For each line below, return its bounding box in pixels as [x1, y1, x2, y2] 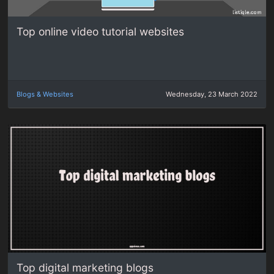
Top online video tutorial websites [17, 25, 185, 39]
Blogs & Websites [17, 89, 74, 98]
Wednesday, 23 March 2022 [165, 89, 257, 98]
